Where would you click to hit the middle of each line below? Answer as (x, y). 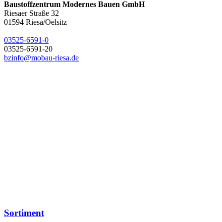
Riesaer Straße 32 (31, 13)
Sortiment (24, 213)
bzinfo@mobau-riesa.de (41, 58)
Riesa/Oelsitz (46, 22)
